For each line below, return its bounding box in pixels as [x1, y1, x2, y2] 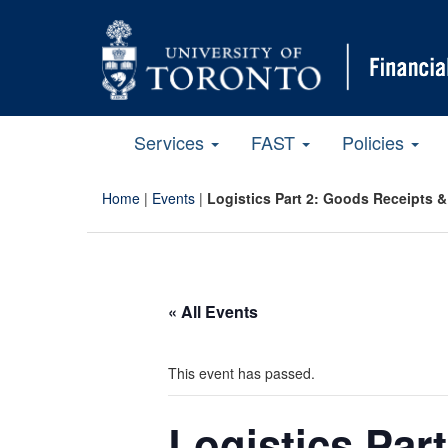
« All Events [168, 299, 258, 323]
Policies [342, 128, 409, 155]
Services [134, 128, 209, 155]
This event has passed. [168, 362, 315, 383]
